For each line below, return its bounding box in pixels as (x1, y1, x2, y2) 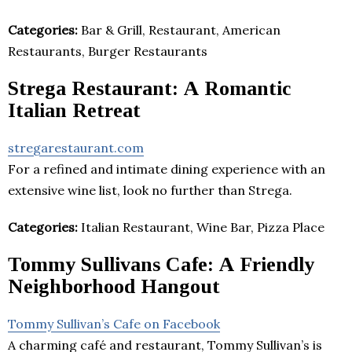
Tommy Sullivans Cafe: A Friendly (8, 252, 314, 276)
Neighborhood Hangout (8, 274, 220, 298)
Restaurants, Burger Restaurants (8, 42, 207, 59)
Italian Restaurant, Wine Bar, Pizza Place (78, 218, 324, 235)
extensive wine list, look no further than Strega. (8, 181, 292, 198)
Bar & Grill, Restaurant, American (78, 21, 280, 38)
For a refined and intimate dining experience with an (8, 160, 325, 177)
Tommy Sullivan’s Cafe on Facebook (8, 315, 220, 332)
